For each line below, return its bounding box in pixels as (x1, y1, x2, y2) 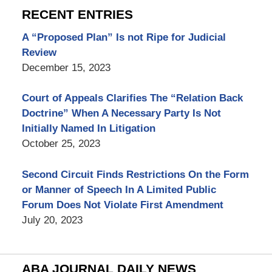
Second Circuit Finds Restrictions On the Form (21, 168, 249, 180)
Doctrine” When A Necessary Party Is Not (21, 107, 221, 120)
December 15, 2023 (21, 61, 110, 73)
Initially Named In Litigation (21, 123, 155, 135)
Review (21, 46, 56, 58)
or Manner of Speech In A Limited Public (21, 183, 216, 195)
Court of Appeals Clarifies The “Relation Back (21, 92, 243, 104)
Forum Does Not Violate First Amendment (21, 199, 223, 211)
